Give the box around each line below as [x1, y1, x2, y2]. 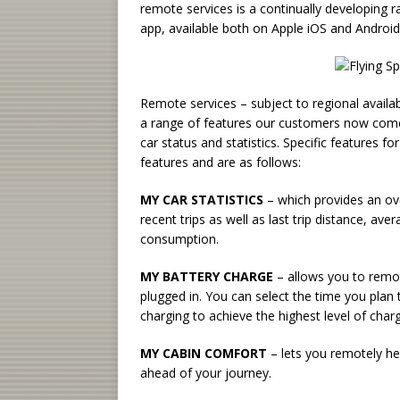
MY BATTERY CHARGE [140, 267, 273, 285]
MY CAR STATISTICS [140, 190, 263, 208]
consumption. [140, 229, 219, 247]
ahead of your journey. [140, 363, 271, 381]
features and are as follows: [140, 153, 301, 171]
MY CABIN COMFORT [140, 344, 267, 362]
